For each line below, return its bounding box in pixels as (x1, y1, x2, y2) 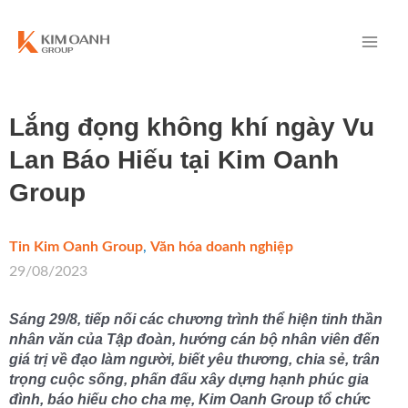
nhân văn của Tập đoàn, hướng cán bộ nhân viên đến (9, 331, 380, 347)
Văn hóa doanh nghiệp (150, 240, 293, 254)
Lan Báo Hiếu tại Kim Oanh (9, 146, 339, 174)
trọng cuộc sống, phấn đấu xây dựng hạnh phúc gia (9, 372, 369, 387)
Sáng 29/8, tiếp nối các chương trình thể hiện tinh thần (9, 311, 382, 327)
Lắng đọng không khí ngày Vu (9, 113, 374, 141)
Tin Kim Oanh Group (9, 240, 143, 254)
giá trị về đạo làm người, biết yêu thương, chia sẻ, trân (9, 352, 380, 367)
